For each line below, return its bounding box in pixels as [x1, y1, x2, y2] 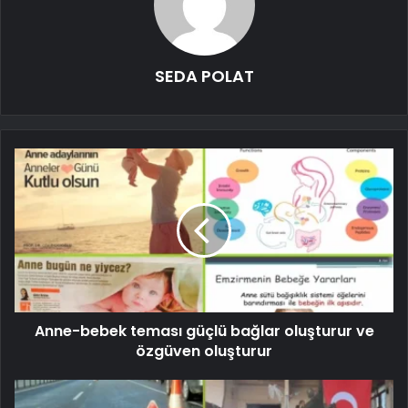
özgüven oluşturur [136, 340, 272, 362]
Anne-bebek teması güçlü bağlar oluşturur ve [34, 320, 374, 342]
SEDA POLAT [154, 64, 254, 87]
